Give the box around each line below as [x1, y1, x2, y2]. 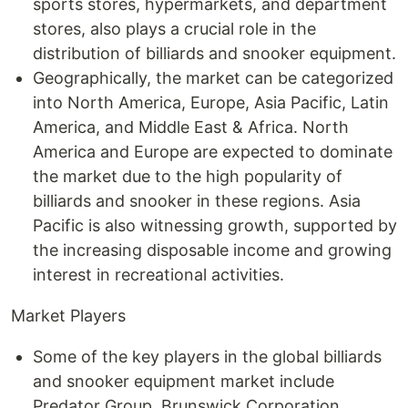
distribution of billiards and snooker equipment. [33, 44, 396, 63]
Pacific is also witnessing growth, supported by [33, 216, 397, 235]
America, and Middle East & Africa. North [33, 117, 349, 137]
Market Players [11, 306, 126, 325]
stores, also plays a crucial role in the [33, 19, 316, 38]
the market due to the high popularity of [33, 167, 342, 186]
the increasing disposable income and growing [33, 240, 392, 260]
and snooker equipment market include [33, 372, 334, 391]
